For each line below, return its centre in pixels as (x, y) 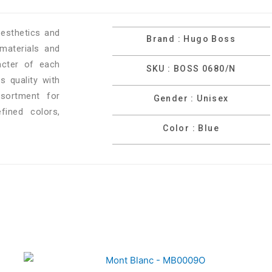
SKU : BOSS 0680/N (191, 68)
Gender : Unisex (191, 98)
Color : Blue (191, 128)
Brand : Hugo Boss (191, 39)
